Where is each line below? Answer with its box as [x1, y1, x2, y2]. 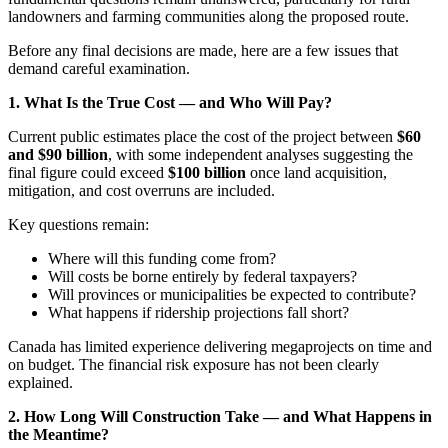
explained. [8, 373, 73, 391]
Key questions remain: [8, 215, 149, 233]
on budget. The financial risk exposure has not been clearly [8, 355, 379, 373]
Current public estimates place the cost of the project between [8, 127, 397, 145]
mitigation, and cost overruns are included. [8, 181, 275, 199]
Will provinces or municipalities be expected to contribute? [48, 285, 416, 303]
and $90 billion [8, 145, 108, 163]
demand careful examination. [8, 59, 190, 77]
